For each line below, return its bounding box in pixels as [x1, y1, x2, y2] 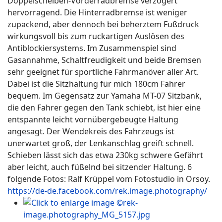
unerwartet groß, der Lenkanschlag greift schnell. [7, 138, 194, 149]
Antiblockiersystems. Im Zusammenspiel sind [7, 43, 176, 54]
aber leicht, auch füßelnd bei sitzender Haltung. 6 [7, 162, 192, 172]
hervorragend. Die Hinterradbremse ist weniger [7, 7, 187, 18]
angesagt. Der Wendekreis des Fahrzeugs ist [7, 126, 174, 137]
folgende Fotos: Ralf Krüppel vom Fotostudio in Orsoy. [7, 173, 210, 184]
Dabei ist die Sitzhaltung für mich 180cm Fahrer [7, 78, 185, 89]
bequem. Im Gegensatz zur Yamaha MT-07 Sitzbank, [7, 90, 202, 101]
